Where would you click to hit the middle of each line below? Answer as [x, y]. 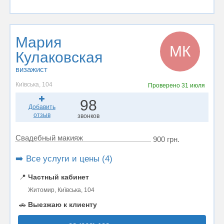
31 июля [193, 85]
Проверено [164, 85]
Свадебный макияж [49, 138]
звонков [89, 116]
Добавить [42, 107]
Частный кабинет [58, 177]
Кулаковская [59, 57]
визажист [31, 69]
